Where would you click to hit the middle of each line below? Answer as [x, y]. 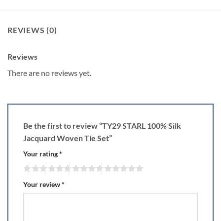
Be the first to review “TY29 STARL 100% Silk [102, 126]
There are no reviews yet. [49, 73]
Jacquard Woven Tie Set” [68, 138]
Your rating [41, 154]
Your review [42, 184]
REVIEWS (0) [32, 30]
